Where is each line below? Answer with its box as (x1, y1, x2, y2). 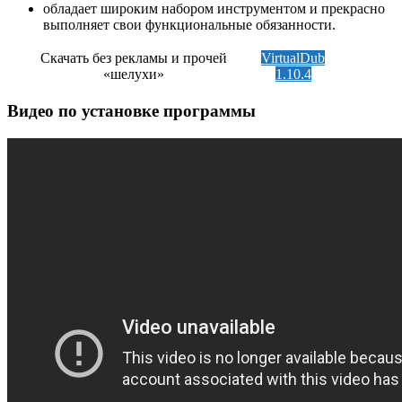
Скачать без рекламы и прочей (40, 49, 227, 66)
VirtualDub (261, 49, 325, 66)
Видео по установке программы (7, 101, 256, 121)
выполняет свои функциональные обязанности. (43, 16, 336, 32)
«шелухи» (103, 66, 164, 82)
